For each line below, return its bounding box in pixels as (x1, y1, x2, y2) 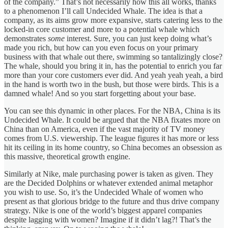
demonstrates (4, 34, 48, 43)
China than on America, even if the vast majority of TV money (4, 124, 205, 133)
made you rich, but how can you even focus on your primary (4, 43, 198, 52)
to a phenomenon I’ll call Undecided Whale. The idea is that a (4, 6, 203, 15)
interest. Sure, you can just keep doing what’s (65, 34, 212, 43)
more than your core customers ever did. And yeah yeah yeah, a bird (4, 70, 223, 79)
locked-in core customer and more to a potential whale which (4, 24, 199, 34)
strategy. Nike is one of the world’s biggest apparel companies (4, 206, 202, 215)
